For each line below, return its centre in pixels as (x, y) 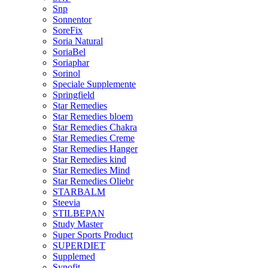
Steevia (66, 202)
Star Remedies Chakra (95, 127)
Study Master (78, 224)
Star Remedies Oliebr (93, 181)
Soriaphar (71, 63)
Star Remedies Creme (94, 138)
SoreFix (68, 30)
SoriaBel (69, 52)
